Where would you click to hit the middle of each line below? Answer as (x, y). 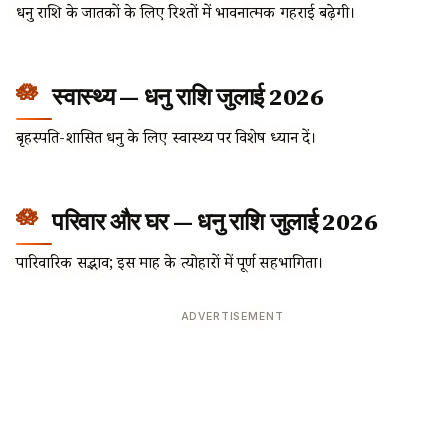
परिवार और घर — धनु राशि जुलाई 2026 (215, 221)
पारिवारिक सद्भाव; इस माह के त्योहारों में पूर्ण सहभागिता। (169, 266)
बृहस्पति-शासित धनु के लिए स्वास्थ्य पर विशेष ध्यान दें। (166, 140)
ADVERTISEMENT (232, 317)
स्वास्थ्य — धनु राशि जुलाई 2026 (188, 96)
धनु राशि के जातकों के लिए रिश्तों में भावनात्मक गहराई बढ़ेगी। (186, 15)
